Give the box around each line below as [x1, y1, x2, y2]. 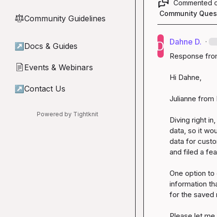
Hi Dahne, [169, 73, 201, 82]
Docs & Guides [24, 41, 77, 51]
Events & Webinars [24, 62, 93, 72]
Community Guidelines [24, 14, 106, 23]
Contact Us [24, 84, 65, 93]
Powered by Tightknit [37, 110, 98, 118]
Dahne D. [169, 37, 201, 46]
